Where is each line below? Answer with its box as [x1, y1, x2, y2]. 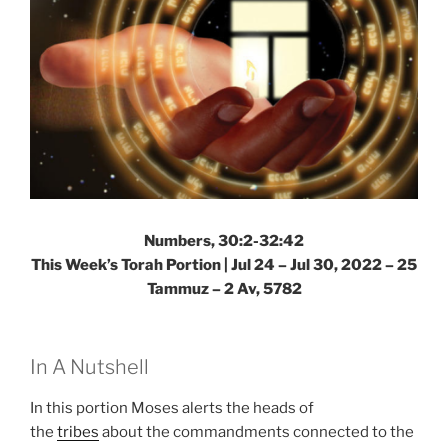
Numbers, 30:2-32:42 [144, 231, 304, 250]
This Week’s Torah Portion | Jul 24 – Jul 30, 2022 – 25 [31, 255, 417, 274]
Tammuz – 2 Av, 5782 [146, 279, 302, 298]
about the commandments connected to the [99, 423, 414, 442]
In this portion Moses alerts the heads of [30, 399, 314, 418]
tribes [57, 423, 99, 442]
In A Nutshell [30, 355, 149, 380]
